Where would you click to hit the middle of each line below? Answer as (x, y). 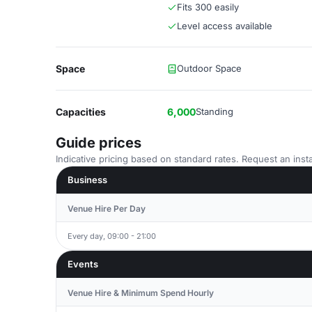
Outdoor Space (209, 68)
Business (87, 180)
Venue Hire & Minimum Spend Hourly (141, 293)
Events (83, 264)
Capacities (81, 112)
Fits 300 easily (208, 7)
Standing (214, 111)
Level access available (225, 26)
